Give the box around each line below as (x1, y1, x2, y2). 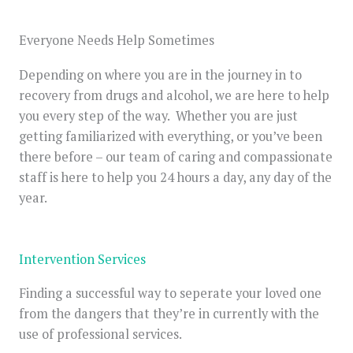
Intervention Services (19, 251, 146, 269)
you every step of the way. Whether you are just (19, 106, 298, 124)
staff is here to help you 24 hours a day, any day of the (19, 168, 332, 186)
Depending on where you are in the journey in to (19, 65, 302, 84)
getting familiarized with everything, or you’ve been (19, 127, 322, 145)
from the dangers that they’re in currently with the (19, 305, 319, 323)
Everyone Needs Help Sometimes (19, 31, 214, 49)
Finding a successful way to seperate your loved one (19, 284, 321, 303)
